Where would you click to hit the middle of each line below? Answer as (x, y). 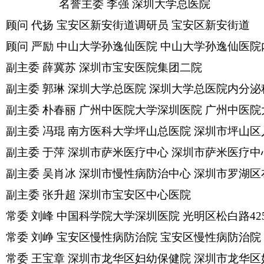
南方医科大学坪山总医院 (129, 131)
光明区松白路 (216, 216)
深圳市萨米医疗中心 (118, 152)
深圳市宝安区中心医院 (135, 195)
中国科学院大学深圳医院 (118, 216)
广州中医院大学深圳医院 (141, 110)
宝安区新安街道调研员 (113, 25)
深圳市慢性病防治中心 (135, 174)
